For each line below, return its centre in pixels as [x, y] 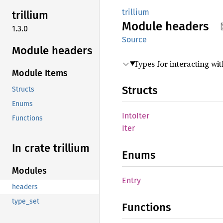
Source [134, 40]
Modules [29, 171]
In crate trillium [51, 148]
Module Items [40, 73]
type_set [26, 202]
